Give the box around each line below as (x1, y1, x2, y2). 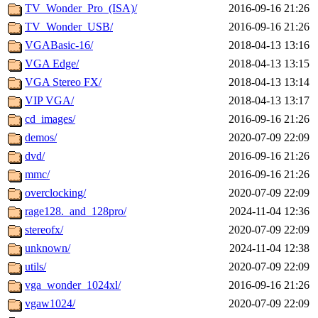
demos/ (25, 131, 57, 144)
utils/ (25, 261, 46, 273)
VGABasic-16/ (25, 39, 93, 52)
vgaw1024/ (25, 297, 75, 310)
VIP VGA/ (25, 94, 74, 107)
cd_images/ (25, 113, 75, 126)
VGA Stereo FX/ (25, 76, 102, 89)
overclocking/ (25, 187, 86, 199)
